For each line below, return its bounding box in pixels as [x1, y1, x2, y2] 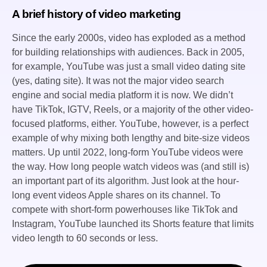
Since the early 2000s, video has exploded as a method [12, 33, 246, 44]
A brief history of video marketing [12, 8, 181, 21]
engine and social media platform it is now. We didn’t [12, 90, 233, 101]
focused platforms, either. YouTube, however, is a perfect [12, 119, 249, 129]
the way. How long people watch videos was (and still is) [12, 162, 249, 172]
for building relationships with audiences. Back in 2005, [12, 47, 244, 58]
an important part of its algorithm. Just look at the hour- [12, 176, 239, 187]
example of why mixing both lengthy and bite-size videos [12, 133, 250, 144]
